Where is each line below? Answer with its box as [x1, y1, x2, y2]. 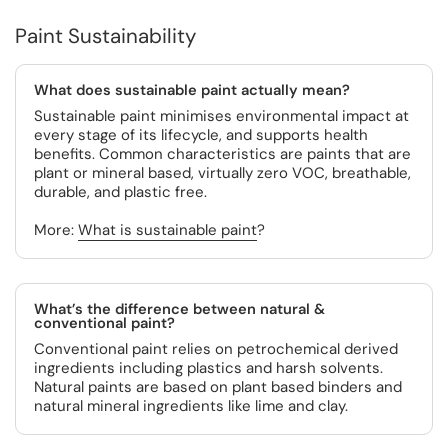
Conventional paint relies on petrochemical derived [34, 339, 398, 359]
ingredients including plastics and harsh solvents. [34, 358, 383, 378]
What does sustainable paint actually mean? [34, 80, 350, 100]
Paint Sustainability [15, 23, 196, 49]
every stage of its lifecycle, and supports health [34, 125, 368, 145]
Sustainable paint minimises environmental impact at [34, 106, 409, 126]
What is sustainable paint [78, 220, 257, 240]
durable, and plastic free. [34, 182, 207, 202]
